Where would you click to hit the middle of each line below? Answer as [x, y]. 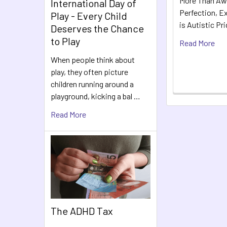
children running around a [92, 84]
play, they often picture [89, 72]
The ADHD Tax [82, 211]
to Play [65, 41]
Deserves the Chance [97, 28]
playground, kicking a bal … [96, 96]
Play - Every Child [89, 16]
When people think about [93, 60]
